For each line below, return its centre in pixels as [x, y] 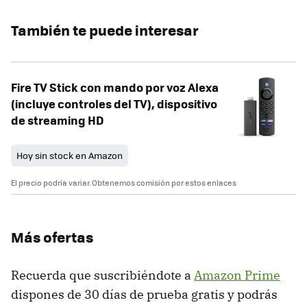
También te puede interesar [105, 30]
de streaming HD [57, 120]
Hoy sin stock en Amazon [70, 156]
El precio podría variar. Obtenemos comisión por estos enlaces [124, 183]
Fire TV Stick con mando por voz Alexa [115, 87]
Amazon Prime [237, 275]
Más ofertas [52, 237]
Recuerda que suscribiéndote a [102, 275]
